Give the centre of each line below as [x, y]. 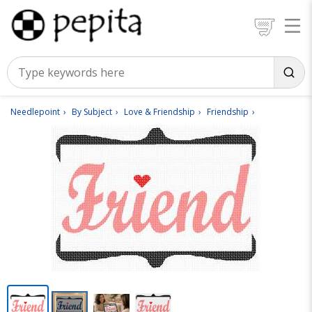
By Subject [92, 112]
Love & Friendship [159, 112]
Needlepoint [35, 112]
